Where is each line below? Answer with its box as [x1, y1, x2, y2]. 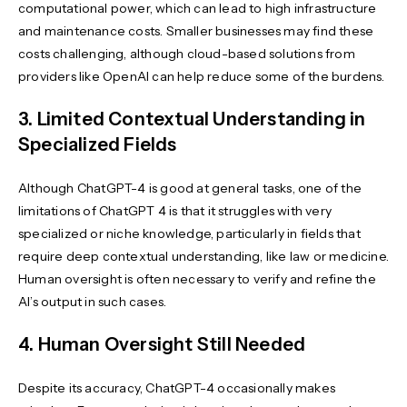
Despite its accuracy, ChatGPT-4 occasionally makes [18, 379, 336, 396]
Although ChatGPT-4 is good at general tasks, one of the [18, 179, 362, 196]
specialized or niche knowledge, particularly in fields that [18, 224, 361, 242]
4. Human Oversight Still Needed [18, 333, 306, 355]
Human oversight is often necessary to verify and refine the [18, 270, 376, 287]
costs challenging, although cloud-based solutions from [18, 45, 355, 62]
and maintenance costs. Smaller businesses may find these [18, 22, 374, 39]
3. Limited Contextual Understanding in [18, 107, 366, 130]
